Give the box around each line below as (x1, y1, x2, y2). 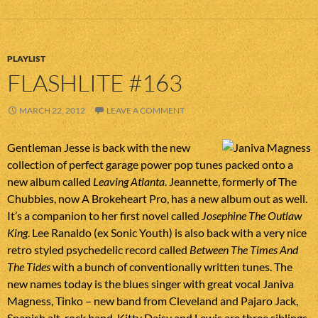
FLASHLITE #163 (7, 68, 182, 98)
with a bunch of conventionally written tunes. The (50, 260, 292, 274)
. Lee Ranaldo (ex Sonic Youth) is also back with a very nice (28, 226, 307, 240)
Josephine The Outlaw (202, 209, 302, 223)
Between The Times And (190, 243, 298, 257)
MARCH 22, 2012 (19, 105, 85, 116)
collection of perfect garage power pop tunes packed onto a (7, 158, 293, 172)
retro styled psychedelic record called (7, 243, 190, 257)
